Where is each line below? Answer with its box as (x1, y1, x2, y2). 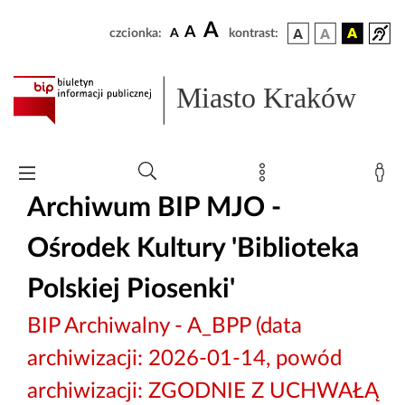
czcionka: (109, 27, 162, 40)
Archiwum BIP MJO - (27, 193, 281, 221)
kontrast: (229, 27, 278, 40)
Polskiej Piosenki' (27, 275, 235, 303)
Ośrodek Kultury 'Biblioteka (27, 234, 359, 262)
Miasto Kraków (176, 81, 357, 115)
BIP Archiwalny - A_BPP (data (27, 315, 302, 337)
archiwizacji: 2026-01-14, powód (27, 347, 342, 370)
